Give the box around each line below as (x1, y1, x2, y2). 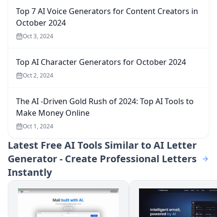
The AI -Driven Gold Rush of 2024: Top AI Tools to (16, 95, 194, 107)
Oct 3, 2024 (23, 31, 53, 40)
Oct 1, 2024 (23, 122, 53, 130)
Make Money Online (16, 107, 90, 118)
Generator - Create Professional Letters (8, 152, 197, 165)
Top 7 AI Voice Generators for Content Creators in (16, 5, 198, 16)
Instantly (8, 165, 52, 179)
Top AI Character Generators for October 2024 (16, 56, 186, 67)
